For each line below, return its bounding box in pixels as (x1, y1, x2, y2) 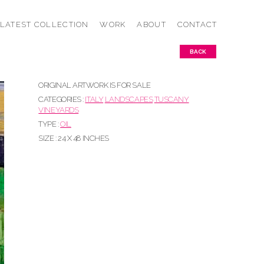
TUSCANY (154, 95, 189, 104)
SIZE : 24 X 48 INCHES (38, 134, 109, 143)
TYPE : (38, 120, 61, 128)
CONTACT (177, 20, 217, 29)
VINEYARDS (38, 105, 79, 114)
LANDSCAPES (104, 95, 153, 104)
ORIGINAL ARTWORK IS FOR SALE (38, 81, 151, 90)
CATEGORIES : (38, 95, 85, 104)
